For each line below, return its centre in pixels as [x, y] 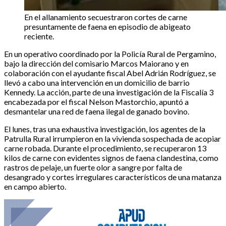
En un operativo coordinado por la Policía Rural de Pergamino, [110, 53]
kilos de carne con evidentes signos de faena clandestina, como [111, 157]
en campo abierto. [35, 186]
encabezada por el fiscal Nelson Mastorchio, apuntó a [96, 101]
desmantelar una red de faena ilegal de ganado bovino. [97, 111]
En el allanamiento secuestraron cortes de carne [106, 17]
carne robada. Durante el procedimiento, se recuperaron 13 [105, 148]
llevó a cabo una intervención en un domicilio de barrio [97, 82]
